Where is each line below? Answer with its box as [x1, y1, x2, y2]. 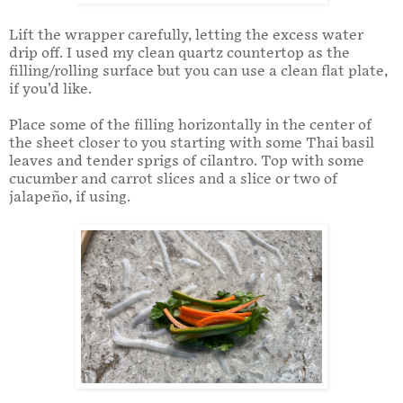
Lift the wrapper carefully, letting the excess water [9, 27, 363, 45]
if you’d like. [9, 81, 95, 99]
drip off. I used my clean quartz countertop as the [9, 45, 350, 63]
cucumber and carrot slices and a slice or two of [9, 171, 337, 189]
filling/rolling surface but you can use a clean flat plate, [9, 63, 388, 81]
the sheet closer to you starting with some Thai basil [9, 135, 374, 153]
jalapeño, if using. [9, 189, 134, 207]
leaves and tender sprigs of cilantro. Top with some [9, 153, 364, 171]
